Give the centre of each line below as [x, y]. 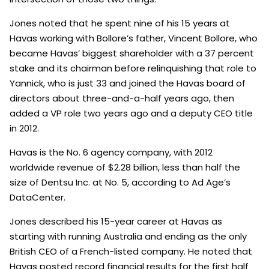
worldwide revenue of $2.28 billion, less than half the [125, 168]
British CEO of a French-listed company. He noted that [131, 252]
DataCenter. [38, 198]
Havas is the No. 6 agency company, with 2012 [111, 153]
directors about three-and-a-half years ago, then [122, 98]
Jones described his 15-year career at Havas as [116, 222]
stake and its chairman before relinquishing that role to [133, 68]
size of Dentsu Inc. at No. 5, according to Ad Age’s [120, 183]
